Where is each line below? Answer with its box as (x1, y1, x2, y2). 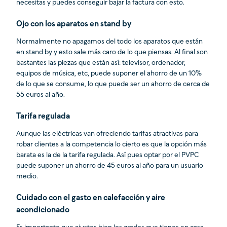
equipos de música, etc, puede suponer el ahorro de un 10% (16, 70, 202, 78)
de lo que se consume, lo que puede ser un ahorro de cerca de (16, 81, 210, 89)
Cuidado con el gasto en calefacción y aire (16, 194, 165, 203)
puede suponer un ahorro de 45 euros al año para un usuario (16, 162, 203, 170)
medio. (16, 173, 38, 181)
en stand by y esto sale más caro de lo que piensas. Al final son (16, 49, 208, 57)
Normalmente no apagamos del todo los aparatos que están (16, 38, 203, 46)
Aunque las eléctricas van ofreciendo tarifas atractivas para (16, 130, 198, 138)
